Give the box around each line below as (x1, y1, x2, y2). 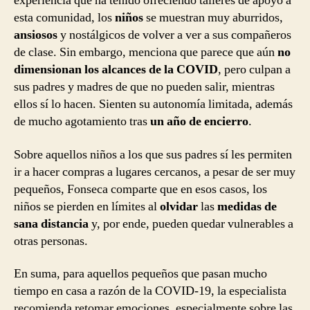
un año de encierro (150, 113, 248, 130)
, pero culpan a (218, 62, 291, 78)
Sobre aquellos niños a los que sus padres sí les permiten (14, 146, 292, 163)
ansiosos (14, 27, 60, 44)
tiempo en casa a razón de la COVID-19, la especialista (14, 283, 286, 300)
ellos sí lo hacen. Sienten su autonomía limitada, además (14, 96, 293, 113)
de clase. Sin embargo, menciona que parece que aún (14, 44, 277, 61)
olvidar (160, 198, 198, 215)
